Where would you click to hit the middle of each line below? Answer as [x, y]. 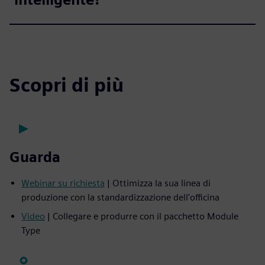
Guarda [35, 157]
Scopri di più [67, 85]
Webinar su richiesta [63, 183]
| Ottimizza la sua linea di [158, 183]
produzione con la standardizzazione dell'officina [120, 197]
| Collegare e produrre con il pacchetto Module [142, 216]
